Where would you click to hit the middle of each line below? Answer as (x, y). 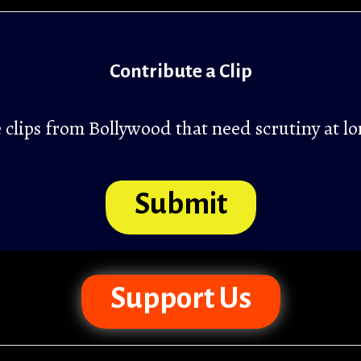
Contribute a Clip (180, 71)
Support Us (180, 298)
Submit (180, 203)
